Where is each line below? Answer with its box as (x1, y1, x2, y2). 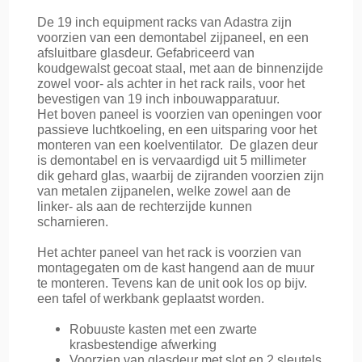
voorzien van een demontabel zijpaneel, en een (37, 31, 309, 44)
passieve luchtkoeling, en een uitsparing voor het (37, 123, 317, 137)
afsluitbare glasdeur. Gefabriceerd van (37, 46, 255, 60)
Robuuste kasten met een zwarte (69, 322, 257, 336)
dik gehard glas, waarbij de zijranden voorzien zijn (37, 169, 324, 183)
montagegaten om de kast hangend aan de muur (37, 261, 314, 275)
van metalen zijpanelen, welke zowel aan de (37, 184, 291, 198)
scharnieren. (37, 215, 108, 229)
